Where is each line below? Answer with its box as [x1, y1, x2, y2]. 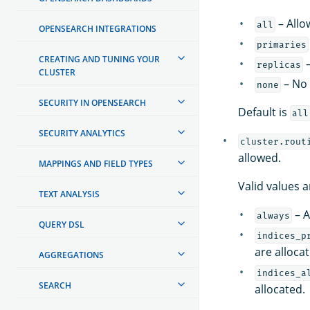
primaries [256, 39, 307, 50]
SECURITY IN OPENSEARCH [39, 96, 146, 109]
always [256, 210, 290, 221]
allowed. [238, 149, 281, 165]
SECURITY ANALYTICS [39, 127, 125, 139]
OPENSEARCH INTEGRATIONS [39, 22, 156, 35]
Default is [238, 104, 290, 120]
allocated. [255, 281, 305, 297]
